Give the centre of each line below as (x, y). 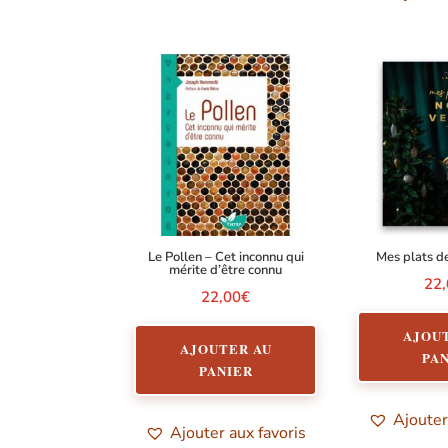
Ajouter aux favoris (238, 432)
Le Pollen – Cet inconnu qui (225, 257)
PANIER (225, 370)
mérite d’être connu (226, 270)
